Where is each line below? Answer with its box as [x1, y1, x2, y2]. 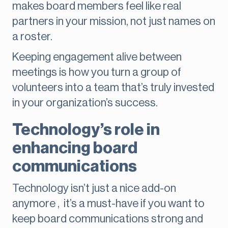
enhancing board [12, 140, 137, 157]
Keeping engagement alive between [12, 51, 182, 63]
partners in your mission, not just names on [12, 16, 215, 27]
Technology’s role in [12, 122, 160, 138]
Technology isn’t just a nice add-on [12, 183, 176, 194]
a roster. [12, 31, 52, 43]
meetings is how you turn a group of [12, 67, 181, 78]
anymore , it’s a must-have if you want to [12, 198, 205, 210]
